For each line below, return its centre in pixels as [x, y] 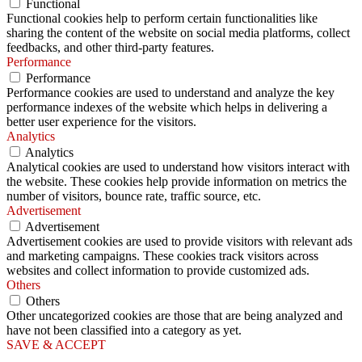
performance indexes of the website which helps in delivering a [167, 107]
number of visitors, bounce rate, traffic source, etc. [134, 196]
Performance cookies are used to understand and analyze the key [170, 93]
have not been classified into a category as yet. [124, 330]
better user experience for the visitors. [101, 122]
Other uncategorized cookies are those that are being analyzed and [175, 316]
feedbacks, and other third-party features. [110, 48]
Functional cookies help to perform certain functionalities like [162, 19]
